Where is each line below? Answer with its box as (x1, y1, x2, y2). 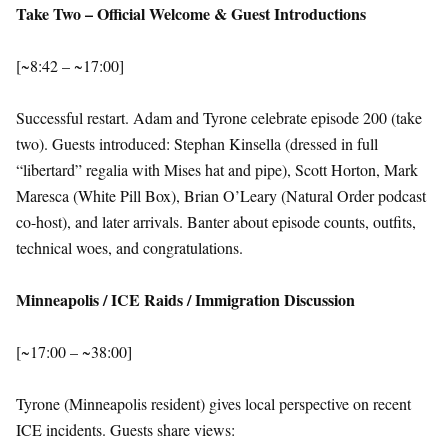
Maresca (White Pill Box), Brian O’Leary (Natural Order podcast (16, 185, 426, 207)
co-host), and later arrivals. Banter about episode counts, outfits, (16, 211, 416, 233)
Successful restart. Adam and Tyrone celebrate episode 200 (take (16, 107, 422, 129)
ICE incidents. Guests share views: (16, 419, 235, 441)
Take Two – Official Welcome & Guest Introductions (16, 2, 366, 26)
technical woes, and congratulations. (16, 237, 243, 259)
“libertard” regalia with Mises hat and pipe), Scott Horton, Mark (16, 159, 418, 181)
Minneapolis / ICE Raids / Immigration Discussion (16, 288, 355, 312)
